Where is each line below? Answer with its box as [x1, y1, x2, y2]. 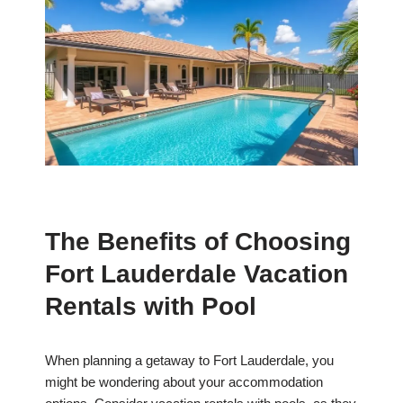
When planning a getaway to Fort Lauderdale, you [45, 353, 334, 369]
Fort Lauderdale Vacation [45, 260, 348, 289]
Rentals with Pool [45, 292, 256, 321]
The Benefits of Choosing [45, 228, 351, 256]
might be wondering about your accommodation [45, 374, 323, 390]
